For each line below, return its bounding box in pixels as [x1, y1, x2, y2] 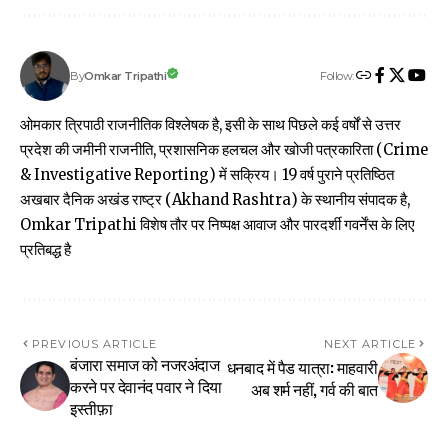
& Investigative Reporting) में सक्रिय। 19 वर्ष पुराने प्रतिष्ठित [20, 166, 394, 185]
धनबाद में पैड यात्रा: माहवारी [226, 355, 378, 380]
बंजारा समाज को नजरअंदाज [70, 352, 220, 377]
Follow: [320, 68, 354, 83]
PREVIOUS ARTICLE [32, 337, 157, 352]
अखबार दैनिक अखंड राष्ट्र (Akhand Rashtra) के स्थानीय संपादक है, [20, 191, 410, 210]
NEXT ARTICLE [323, 337, 416, 352]
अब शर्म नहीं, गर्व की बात [250, 377, 378, 402]
